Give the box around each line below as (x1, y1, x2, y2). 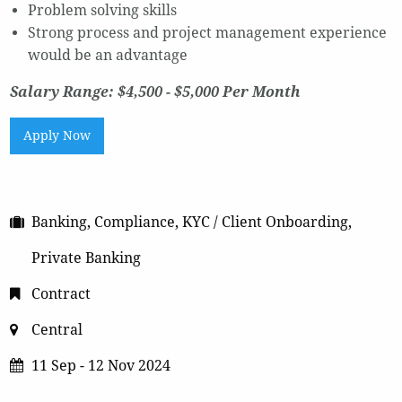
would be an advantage (27, 47, 188, 65)
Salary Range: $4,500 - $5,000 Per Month (9, 83, 301, 101)
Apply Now (23, 128, 92, 144)
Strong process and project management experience (27, 24, 387, 42)
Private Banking (31, 249, 141, 267)
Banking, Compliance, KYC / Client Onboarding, (31, 213, 352, 231)
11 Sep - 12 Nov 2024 (31, 356, 170, 374)
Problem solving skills (27, 2, 177, 20)
